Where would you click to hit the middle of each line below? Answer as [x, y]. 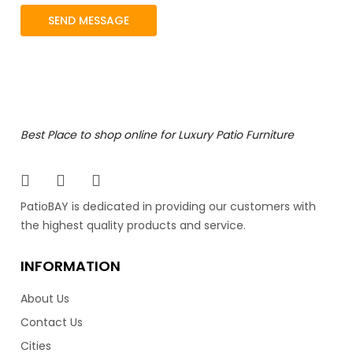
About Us [45, 299]
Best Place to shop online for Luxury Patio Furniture [158, 135]
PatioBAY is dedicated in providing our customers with [169, 207]
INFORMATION [71, 266]
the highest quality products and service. [134, 226]
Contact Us [52, 323]
